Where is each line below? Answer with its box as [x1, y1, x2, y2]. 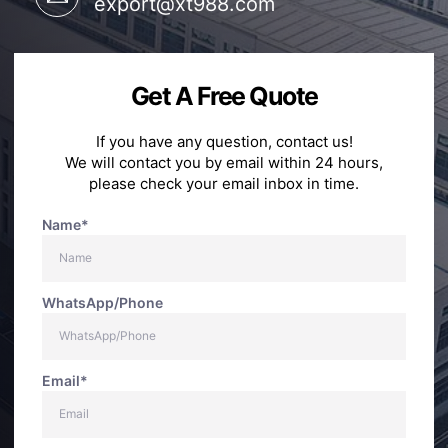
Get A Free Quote [130, 80, 318, 111]
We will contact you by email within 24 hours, [65, 152, 383, 172]
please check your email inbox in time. [89, 173, 359, 193]
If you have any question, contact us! [95, 131, 353, 151]
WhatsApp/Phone [42, 293, 163, 311]
